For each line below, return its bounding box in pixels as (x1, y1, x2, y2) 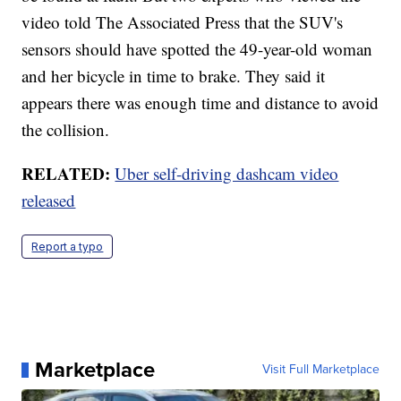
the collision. (21, 118, 110, 141)
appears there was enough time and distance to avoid (21, 91, 380, 115)
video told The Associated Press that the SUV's (21, 11, 344, 34)
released (21, 189, 76, 212)
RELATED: (21, 161, 115, 186)
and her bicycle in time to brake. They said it (21, 64, 326, 88)
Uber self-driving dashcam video (115, 162, 339, 185)
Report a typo (31, 240, 104, 254)
